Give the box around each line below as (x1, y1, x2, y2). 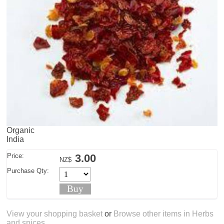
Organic (6, 126, 35, 135)
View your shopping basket (6, 209, 103, 218)
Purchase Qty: (7, 166, 49, 174)
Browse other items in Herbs (113, 209, 214, 218)
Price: (7, 151, 24, 159)
